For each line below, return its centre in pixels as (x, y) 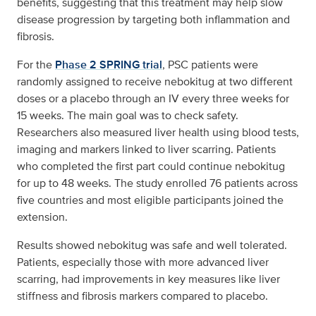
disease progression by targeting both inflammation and (153, 19)
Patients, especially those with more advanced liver (143, 262)
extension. (42, 217)
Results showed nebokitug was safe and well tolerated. (152, 245)
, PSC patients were (210, 65)
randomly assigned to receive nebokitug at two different (155, 81)
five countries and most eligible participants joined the (150, 200)
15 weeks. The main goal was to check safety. (128, 115)
